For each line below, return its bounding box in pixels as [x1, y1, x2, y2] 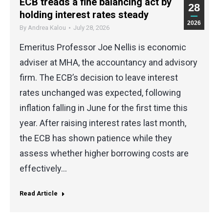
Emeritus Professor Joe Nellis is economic [20, 42, 186, 52]
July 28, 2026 [73, 23, 109, 31]
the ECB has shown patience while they [20, 132, 172, 143]
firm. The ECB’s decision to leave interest [20, 72, 178, 83]
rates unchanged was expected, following [20, 87, 181, 98]
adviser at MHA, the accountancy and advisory [20, 57, 197, 67]
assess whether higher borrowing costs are [20, 148, 189, 158]
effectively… [20, 163, 67, 174]
